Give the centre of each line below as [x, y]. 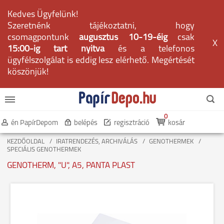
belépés [86, 123]
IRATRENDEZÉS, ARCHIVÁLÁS [97, 142]
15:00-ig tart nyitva [56, 49]
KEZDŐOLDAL [26, 142]
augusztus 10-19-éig [128, 38]
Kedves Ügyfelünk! [43, 15]
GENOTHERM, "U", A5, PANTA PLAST [71, 166]
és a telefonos [149, 49]
